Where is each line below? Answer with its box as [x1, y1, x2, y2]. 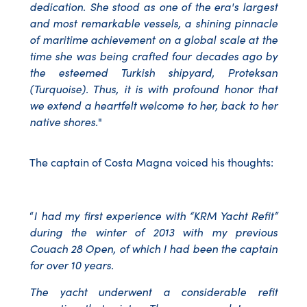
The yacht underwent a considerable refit [29, 284, 278, 299]
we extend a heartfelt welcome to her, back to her [29, 98, 278, 112]
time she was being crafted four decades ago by [29, 49, 278, 63]
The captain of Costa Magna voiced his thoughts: [29, 155, 273, 169]
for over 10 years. [29, 258, 114, 272]
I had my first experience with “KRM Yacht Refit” [34, 208, 278, 223]
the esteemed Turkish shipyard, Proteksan [29, 65, 278, 79]
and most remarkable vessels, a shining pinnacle [29, 16, 278, 30]
